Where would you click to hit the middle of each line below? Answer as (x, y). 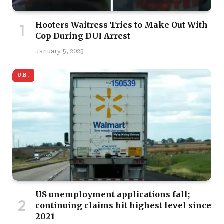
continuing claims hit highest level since (123, 205)
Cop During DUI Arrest (83, 36)
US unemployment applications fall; (113, 194)
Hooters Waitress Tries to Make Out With (122, 25)
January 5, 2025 (60, 51)
